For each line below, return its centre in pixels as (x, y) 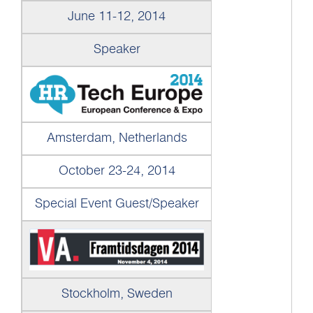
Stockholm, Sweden (117, 294)
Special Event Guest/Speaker (117, 204)
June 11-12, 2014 (117, 16)
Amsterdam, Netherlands (117, 138)
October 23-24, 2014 (117, 171)
